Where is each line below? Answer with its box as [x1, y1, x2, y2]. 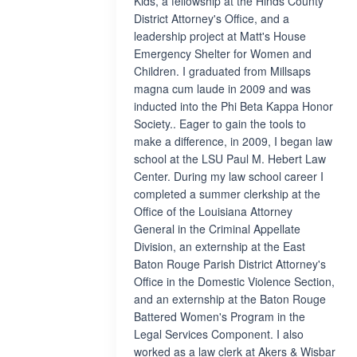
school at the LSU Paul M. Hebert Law [134, 151, 326, 167]
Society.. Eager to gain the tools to [134, 116, 306, 131]
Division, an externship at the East [134, 238, 305, 254]
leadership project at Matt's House [134, 28, 306, 44]
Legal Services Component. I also [134, 326, 304, 342]
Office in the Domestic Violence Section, [134, 273, 335, 289]
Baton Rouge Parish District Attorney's [134, 256, 326, 272]
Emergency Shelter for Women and [134, 45, 312, 61]
